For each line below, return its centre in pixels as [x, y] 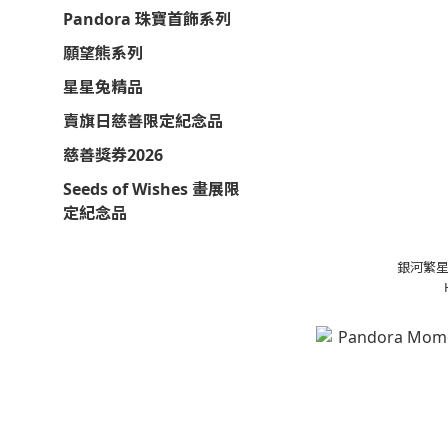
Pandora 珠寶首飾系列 [147, 18]
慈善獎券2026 [113, 154]
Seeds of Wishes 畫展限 [151, 188]
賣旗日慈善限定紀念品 [143, 120]
